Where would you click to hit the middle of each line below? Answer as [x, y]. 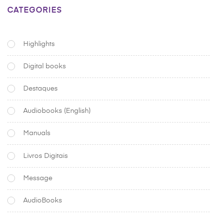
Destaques [40, 88]
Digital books [45, 66]
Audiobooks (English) [57, 111]
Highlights [39, 44]
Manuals [37, 133]
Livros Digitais [46, 156]
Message [38, 178]
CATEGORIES [35, 11]
